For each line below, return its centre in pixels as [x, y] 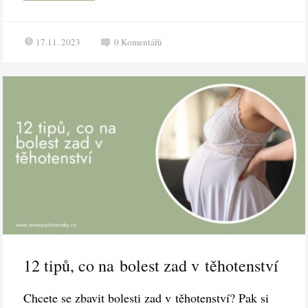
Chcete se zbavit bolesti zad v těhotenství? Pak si [146, 298]
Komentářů [142, 42]
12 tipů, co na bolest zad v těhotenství [151, 266]
